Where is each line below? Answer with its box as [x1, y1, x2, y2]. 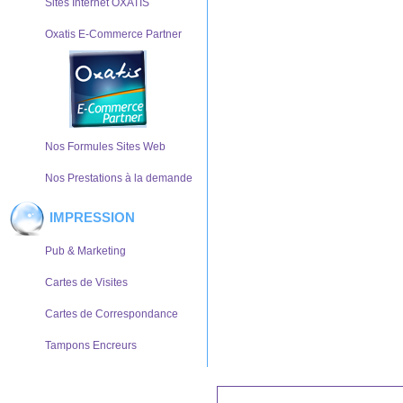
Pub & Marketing [45, 245, 126, 257]
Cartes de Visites [45, 276, 128, 289]
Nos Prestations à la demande [45, 172, 193, 184]
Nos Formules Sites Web [45, 140, 166, 153]
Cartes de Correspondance [45, 308, 178, 320]
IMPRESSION [49, 210, 135, 225]
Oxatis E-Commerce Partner [45, 28, 182, 40]
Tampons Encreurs [45, 339, 137, 352]
